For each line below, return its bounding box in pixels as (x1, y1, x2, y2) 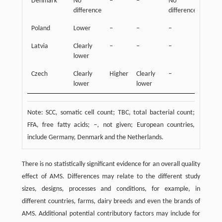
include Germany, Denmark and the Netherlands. (27, 134, 164, 142)
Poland (31, 25, 50, 33)
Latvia (31, 43, 48, 51)
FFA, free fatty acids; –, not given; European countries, (27, 121, 195, 129)
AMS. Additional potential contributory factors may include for (21, 210, 201, 218)
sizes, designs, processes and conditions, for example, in (21, 185, 201, 193)
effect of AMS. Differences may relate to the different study (21, 173, 201, 181)
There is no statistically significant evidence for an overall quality (21, 161, 201, 168)
